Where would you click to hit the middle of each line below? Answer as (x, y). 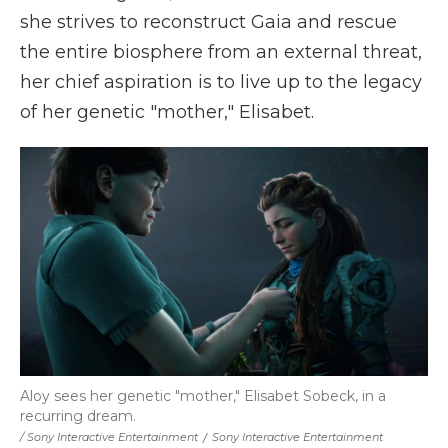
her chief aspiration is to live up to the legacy (221, 81)
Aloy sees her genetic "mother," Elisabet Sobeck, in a (203, 395)
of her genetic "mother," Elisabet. (167, 111)
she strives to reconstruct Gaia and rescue (208, 21)
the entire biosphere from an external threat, (221, 51)
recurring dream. (78, 415)
